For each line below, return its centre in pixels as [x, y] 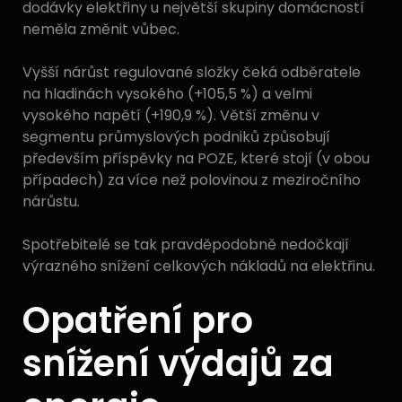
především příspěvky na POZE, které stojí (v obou [196, 159]
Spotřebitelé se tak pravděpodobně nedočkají [186, 245]
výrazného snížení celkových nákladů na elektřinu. [199, 267]
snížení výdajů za [178, 364]
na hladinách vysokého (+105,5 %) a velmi [167, 94]
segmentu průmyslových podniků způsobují [176, 137]
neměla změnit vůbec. [101, 30]
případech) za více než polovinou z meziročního [192, 180]
